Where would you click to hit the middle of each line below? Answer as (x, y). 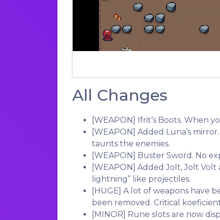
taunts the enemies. (131, 144)
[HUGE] (107, 191)
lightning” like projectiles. (141, 179)
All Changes (120, 95)
